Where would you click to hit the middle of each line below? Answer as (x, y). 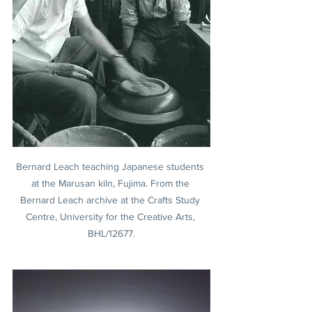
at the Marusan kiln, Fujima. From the (111, 184)
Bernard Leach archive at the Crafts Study (111, 200)
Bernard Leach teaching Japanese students (111, 167)
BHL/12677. (111, 234)
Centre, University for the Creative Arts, (111, 217)
